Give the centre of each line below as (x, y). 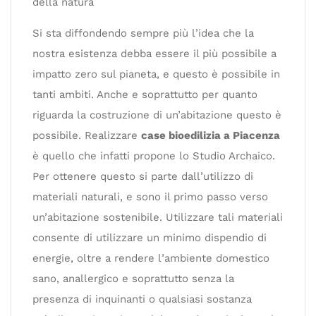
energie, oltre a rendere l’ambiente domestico (151, 258)
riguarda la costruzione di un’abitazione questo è (157, 115)
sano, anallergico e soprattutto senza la (133, 279)
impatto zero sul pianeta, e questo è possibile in (156, 74)
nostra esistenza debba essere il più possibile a (154, 54)
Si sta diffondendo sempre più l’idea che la (143, 33)
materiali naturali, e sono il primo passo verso (150, 197)
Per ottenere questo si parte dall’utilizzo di (143, 176)
